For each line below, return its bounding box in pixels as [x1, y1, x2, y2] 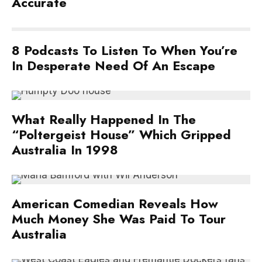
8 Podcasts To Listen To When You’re [12, 41, 237, 60]
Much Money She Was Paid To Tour [12, 209, 226, 228]
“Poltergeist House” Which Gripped [12, 125, 231, 144]
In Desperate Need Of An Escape [12, 56, 219, 75]
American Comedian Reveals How [12, 194, 218, 213]
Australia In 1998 [12, 140, 118, 159]
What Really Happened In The [12, 110, 196, 129]
